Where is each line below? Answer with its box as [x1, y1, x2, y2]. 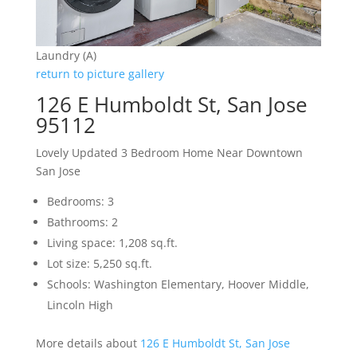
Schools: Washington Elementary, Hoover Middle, [46, 277, 309, 292]
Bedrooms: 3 [46, 194, 114, 210]
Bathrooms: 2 [46, 214, 118, 230]
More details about [35, 335, 140, 351]
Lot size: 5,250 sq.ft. [46, 256, 152, 272]
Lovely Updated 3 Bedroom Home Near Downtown [35, 145, 303, 161]
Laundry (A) [35, 48, 96, 64]
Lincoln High [46, 297, 113, 313]
